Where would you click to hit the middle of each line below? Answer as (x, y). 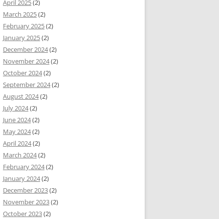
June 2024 (17, 120)
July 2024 (16, 108)
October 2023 (22, 214)
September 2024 (27, 85)
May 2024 (17, 131)
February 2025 (24, 26)
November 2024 (26, 61)
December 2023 (25, 190)
